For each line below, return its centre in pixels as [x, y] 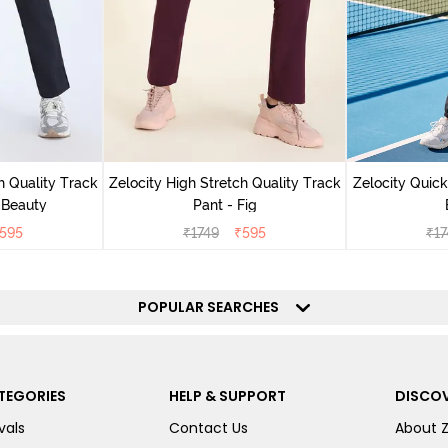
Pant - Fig [224, 204]
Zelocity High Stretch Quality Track [224, 182]
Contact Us [208, 427]
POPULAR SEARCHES [214, 306]
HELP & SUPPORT [227, 395]
